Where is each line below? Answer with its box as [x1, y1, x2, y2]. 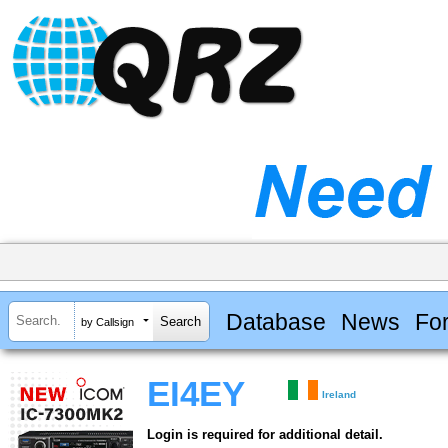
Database [225, 308, 326, 335]
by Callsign [81, 315, 134, 328]
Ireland [322, 389, 357, 401]
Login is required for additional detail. [147, 427, 383, 443]
